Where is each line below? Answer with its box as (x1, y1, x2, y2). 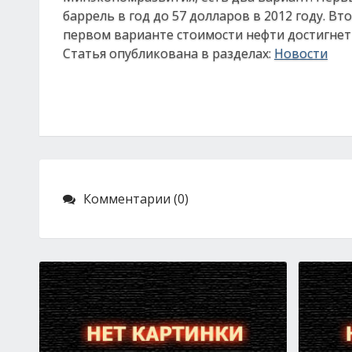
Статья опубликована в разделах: (63, 45, 274, 62)
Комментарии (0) (83, 190, 189, 207)
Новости (274, 45, 328, 62)
